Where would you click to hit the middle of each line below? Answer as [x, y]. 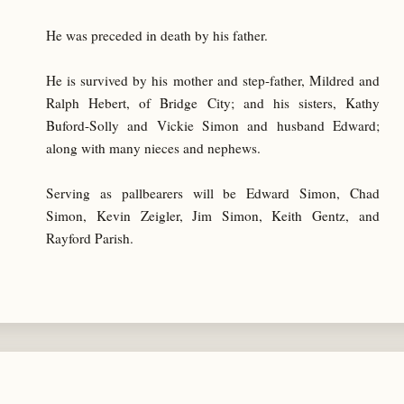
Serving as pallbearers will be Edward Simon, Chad [213, 193]
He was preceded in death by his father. [157, 35]
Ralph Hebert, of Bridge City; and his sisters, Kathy [213, 102]
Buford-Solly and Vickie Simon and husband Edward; [213, 125]
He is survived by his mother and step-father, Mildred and [213, 80]
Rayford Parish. [90, 238]
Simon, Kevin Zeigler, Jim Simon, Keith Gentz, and [213, 215]
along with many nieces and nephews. [154, 147]
